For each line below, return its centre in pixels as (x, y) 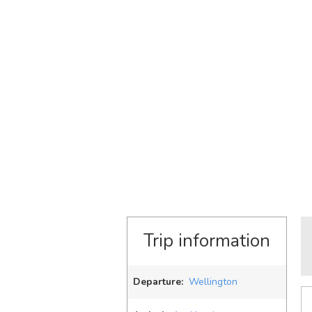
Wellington (213, 282)
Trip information (207, 241)
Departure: (158, 282)
